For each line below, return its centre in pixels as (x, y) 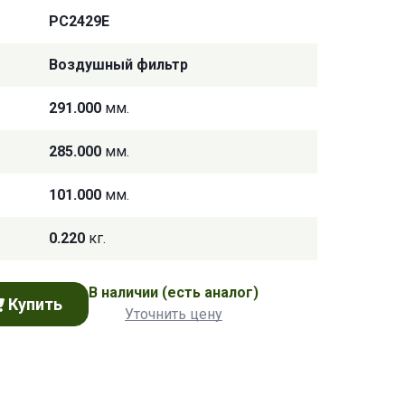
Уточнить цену (174, 315)
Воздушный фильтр (118, 65)
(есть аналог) (210, 293)
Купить (35, 304)
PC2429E (79, 22)
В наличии (125, 293)
